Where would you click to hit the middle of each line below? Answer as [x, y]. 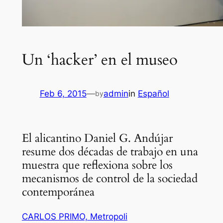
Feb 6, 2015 [63, 94]
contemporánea [58, 192]
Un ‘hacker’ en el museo [100, 59]
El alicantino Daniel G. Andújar [97, 138]
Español [153, 94]
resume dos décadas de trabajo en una [110, 151]
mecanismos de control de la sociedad [110, 178]
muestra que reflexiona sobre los [97, 165]
